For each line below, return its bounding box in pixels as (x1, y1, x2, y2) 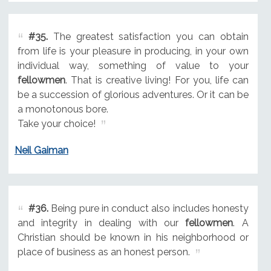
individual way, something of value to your (17, 59, 249, 71)
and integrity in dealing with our (17, 217, 186, 229)
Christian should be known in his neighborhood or (17, 232, 249, 244)
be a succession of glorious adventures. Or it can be (17, 88, 249, 100)
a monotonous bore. (17, 103, 108, 115)
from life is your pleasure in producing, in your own (17, 45, 249, 57)
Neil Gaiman (14, 145, 68, 157)
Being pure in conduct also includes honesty (48, 203, 249, 215)
